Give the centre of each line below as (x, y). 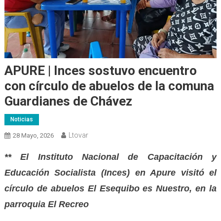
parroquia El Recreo (46, 204)
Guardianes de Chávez (68, 101)
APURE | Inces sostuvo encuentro (100, 70)
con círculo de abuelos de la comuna (109, 86)
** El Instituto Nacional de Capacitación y (110, 157)
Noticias (21, 119)
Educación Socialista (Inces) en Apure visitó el (110, 172)
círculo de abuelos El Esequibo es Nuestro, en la (110, 188)
